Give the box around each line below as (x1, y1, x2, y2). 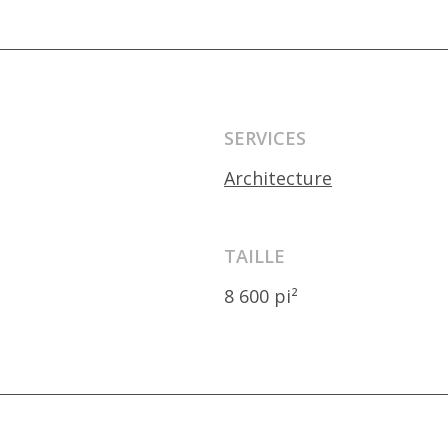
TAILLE (224, 244, 285, 268)
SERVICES (224, 126, 306, 150)
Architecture (224, 166, 332, 190)
